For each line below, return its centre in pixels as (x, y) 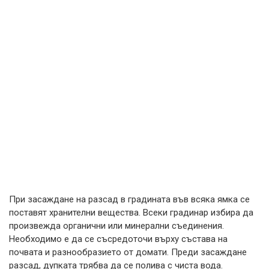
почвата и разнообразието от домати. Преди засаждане (128, 252)
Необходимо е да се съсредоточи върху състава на (118, 239)
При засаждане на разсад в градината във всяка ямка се (129, 200)
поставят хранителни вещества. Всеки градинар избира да (131, 213)
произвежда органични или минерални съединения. (116, 226)
